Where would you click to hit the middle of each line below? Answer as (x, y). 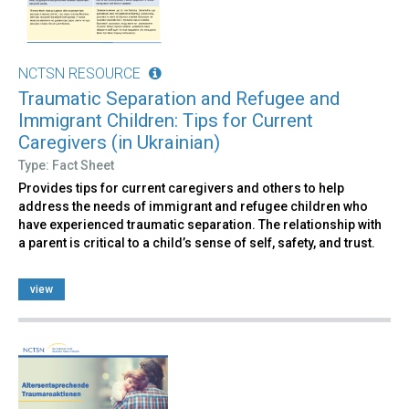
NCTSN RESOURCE (79, 73)
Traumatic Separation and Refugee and (179, 98)
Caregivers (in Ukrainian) (119, 142)
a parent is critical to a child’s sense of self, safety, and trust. (197, 242)
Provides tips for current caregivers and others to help (181, 188)
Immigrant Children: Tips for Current (166, 120)
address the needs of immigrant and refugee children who (193, 206)
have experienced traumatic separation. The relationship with (200, 224)
